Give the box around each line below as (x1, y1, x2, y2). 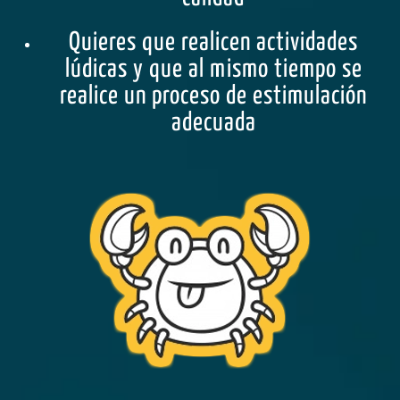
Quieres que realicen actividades (69, 29, 358, 55)
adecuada (171, 110, 256, 136)
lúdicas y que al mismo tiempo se (64, 56, 362, 82)
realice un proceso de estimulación (60, 83, 367, 109)
